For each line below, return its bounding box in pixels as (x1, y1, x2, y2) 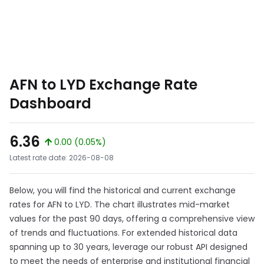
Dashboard (9, 94, 91, 113)
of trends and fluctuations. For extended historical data (9, 227, 237, 239)
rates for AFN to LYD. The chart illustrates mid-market (9, 199, 230, 210)
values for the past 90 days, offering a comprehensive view (9, 213, 255, 225)
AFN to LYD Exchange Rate (9, 75, 197, 94)
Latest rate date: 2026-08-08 (9, 153, 114, 163)
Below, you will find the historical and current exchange (9, 184, 236, 196)
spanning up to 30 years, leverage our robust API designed (9, 241, 247, 253)
